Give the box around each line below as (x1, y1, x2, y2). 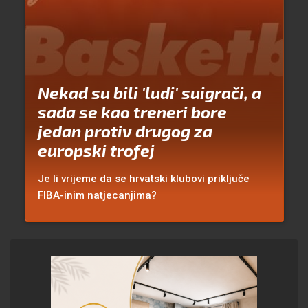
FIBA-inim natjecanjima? (37, 189, 157, 202)
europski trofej (37, 140, 155, 161)
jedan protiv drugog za (37, 121, 212, 142)
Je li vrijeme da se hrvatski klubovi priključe (37, 173, 250, 186)
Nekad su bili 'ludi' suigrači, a (37, 82, 261, 103)
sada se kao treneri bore (37, 102, 227, 122)
